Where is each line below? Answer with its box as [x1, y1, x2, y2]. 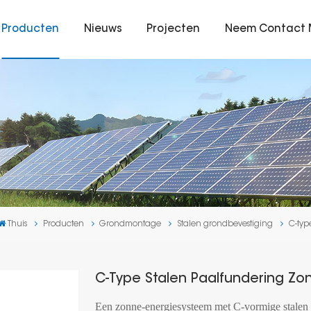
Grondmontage [99, 220, 162, 229]
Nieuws [83, 24, 122, 35]
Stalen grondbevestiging [177, 220, 274, 229]
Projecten [146, 24, 201, 35]
